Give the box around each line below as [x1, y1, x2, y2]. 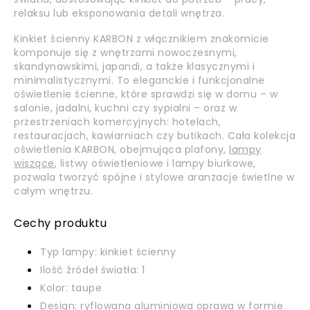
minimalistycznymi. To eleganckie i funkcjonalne [14, 73, 265, 87]
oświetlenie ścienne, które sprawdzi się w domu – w [14, 87, 277, 101]
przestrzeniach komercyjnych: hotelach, [14, 115, 221, 129]
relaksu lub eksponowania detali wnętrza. [14, 6, 224, 20]
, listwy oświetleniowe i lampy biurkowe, [54, 156, 256, 170]
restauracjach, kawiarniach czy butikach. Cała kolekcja [14, 129, 295, 143]
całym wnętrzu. [14, 184, 93, 198]
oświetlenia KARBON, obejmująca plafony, [14, 143, 229, 156]
